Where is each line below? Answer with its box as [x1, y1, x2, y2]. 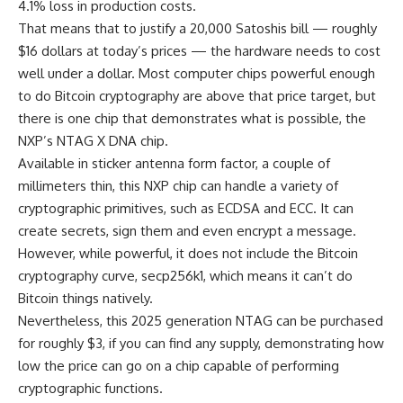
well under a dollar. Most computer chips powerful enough [18, 65, 375, 83]
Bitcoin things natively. [18, 290, 157, 308]
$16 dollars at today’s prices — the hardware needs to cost [18, 42, 381, 60]
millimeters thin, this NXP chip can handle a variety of [18, 177, 338, 195]
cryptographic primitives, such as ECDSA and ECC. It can [18, 200, 354, 218]
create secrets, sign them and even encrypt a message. [18, 222, 356, 240]
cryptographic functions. [18, 380, 163, 398]
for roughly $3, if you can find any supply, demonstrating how [18, 335, 384, 353]
